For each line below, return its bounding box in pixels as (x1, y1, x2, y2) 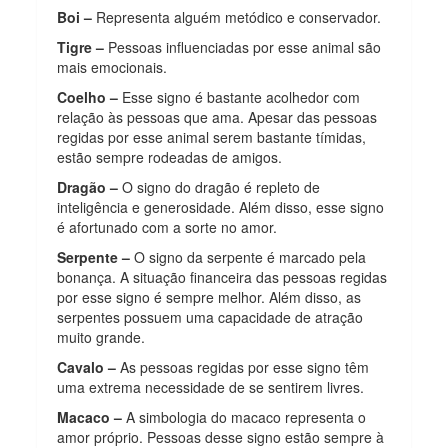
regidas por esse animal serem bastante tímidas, (57, 126, 367, 147)
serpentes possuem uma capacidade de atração (57, 306, 364, 327)
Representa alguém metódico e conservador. (92, 6, 382, 27)
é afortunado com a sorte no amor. (57, 216, 278, 237)
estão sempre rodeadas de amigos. (57, 146, 283, 167)
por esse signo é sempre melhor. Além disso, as (57, 286, 362, 307)
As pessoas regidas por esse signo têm (116, 356, 370, 377)
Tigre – (57, 36, 105, 57)
